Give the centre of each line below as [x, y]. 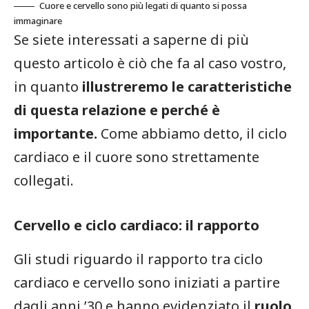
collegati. [44, 180]
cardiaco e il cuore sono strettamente [137, 157]
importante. [56, 133]
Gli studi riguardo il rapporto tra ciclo [138, 259]
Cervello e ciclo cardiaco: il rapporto [137, 225]
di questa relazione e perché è [117, 110]
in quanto [48, 86]
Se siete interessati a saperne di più [131, 39]
